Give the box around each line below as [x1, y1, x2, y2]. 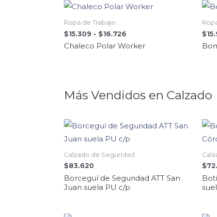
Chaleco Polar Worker [64, 41, 145, 51]
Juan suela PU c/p [64, 182, 130, 192]
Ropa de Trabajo [64, 19, 116, 27]
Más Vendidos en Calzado [64, 88, 212, 103]
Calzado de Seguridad [64, 151, 135, 158]
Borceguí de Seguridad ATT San [64, 173, 180, 183]
